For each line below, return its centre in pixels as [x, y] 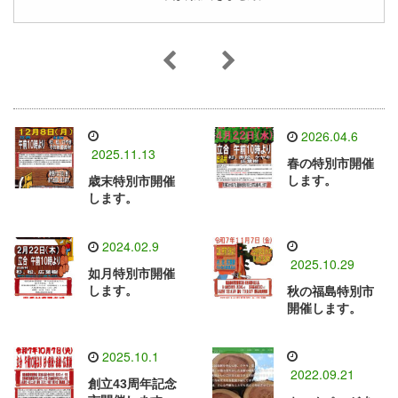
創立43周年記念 [132, 384]
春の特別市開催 [330, 163]
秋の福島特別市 [330, 291]
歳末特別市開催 [131, 181]
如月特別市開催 [131, 274]
